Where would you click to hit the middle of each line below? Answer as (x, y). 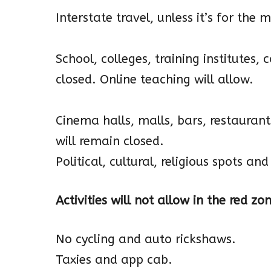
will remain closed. (110, 142)
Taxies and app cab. (114, 260)
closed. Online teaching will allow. (155, 80)
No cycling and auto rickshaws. (146, 240)
